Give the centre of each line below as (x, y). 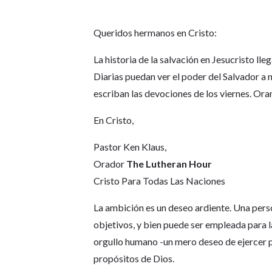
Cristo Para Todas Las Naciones (160, 181)
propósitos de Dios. (134, 259)
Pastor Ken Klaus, (130, 147)
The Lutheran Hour (169, 164)
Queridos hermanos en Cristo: (155, 33)
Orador (110, 164)
